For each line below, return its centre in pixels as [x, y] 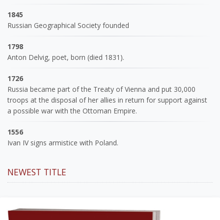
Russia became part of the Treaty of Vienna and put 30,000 [101, 89]
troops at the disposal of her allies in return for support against [107, 100]
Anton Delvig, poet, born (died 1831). [66, 57]
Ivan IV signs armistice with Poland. [63, 142]
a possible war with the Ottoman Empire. [72, 110]
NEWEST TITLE [37, 172]
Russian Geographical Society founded [68, 25]
